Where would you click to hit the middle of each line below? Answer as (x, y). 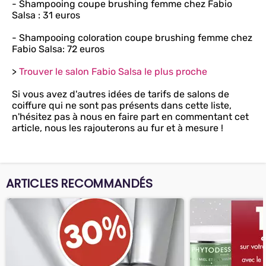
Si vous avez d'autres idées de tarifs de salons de (121, 94)
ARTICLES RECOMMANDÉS (79, 183)
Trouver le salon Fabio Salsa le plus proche (113, 72)
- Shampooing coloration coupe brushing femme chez (132, 38)
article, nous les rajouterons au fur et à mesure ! (118, 128)
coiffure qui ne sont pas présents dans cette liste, (122, 105)
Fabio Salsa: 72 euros (58, 49)
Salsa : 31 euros (46, 15)
